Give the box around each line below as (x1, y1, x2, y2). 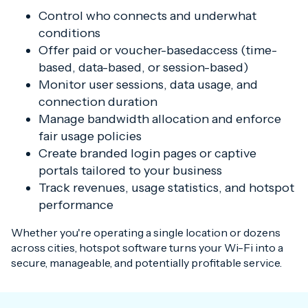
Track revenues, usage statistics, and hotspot (38, 180, 294, 195)
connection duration (38, 94, 157, 109)
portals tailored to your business (38, 163, 222, 178)
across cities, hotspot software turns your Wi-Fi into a (11, 241, 283, 254)
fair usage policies (38, 129, 142, 144)
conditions (38, 25, 100, 41)
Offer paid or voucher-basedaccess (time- (38, 43, 277, 58)
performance (38, 197, 113, 212)
